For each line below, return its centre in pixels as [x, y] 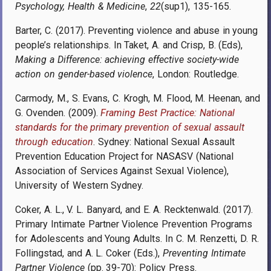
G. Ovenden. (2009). [58, 113]
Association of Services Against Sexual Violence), [122, 171]
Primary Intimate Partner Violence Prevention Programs [134, 224]
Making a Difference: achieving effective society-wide [127, 59]
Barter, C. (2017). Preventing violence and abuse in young [137, 30]
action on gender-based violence [84, 74]
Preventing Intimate [204, 253]
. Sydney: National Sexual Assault [164, 142]
